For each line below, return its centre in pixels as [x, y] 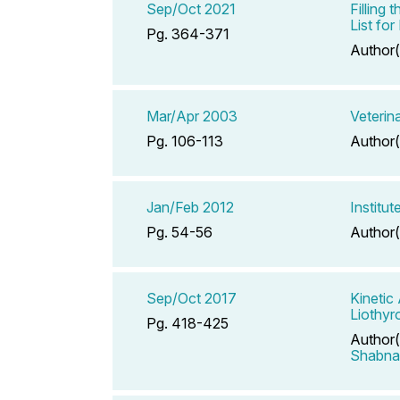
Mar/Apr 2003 [192, 116]
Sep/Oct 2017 [192, 298]
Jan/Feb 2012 [190, 207]
